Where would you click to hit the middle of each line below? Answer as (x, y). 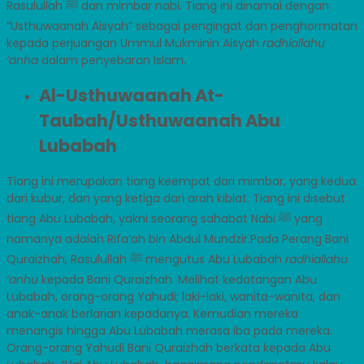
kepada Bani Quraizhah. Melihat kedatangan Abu (178, 279)
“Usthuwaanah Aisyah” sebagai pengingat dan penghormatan (182, 26)
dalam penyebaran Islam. (112, 60)
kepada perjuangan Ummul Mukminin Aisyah (134, 43)
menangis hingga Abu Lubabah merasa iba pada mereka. (169, 330)
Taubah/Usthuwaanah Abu (160, 121)
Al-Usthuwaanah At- (132, 96)
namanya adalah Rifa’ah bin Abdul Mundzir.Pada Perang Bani (178, 238)
